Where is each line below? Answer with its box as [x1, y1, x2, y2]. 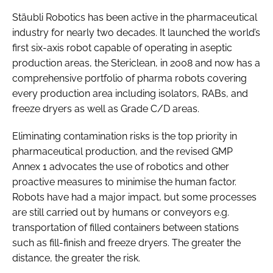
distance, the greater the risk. [12, 252, 140, 264]
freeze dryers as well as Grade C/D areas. [12, 102, 202, 115]
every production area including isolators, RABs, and [12, 87, 248, 99]
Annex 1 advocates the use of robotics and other [12, 160, 229, 172]
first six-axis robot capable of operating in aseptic [12, 41, 232, 54]
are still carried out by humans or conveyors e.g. [12, 206, 229, 218]
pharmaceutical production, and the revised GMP [12, 145, 233, 157]
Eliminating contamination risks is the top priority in [12, 130, 237, 142]
